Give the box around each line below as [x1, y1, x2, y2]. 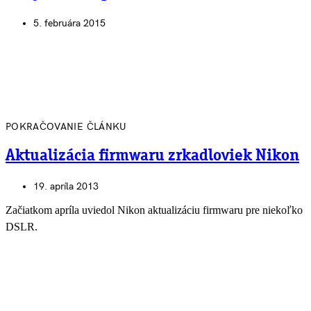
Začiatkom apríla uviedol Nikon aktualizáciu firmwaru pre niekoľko [6, 203, 303, 216]
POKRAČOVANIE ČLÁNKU [6, 121, 127, 133]
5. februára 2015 [33, 17, 106, 30]
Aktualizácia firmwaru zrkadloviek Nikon [6, 147, 299, 165]
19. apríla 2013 [33, 180, 99, 192]
